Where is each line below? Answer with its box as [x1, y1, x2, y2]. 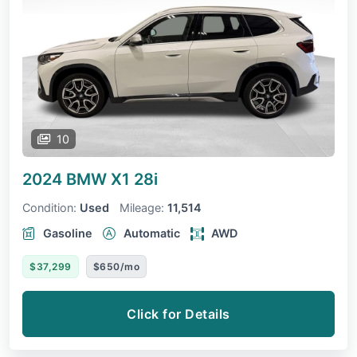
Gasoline [43, 226, 92, 240]
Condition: [22, 200, 76, 214]
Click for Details [127, 305, 230, 322]
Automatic [124, 226, 180, 240]
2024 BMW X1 [22, 169, 134, 189]
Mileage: [120, 200, 164, 214]
